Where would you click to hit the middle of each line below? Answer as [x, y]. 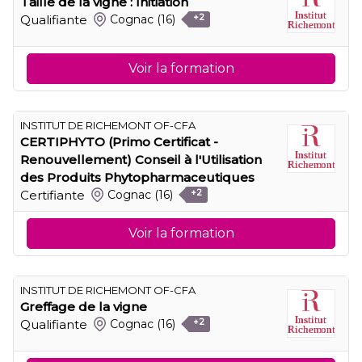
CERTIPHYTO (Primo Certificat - [119, 141]
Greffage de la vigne [84, 306]
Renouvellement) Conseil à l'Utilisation [141, 159]
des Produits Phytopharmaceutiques [137, 177]
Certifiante [53, 195]
